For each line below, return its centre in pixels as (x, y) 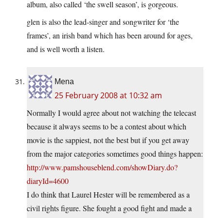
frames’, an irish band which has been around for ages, (110, 36)
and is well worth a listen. (66, 49)
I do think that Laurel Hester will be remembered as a (108, 195)
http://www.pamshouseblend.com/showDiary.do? (102, 167)
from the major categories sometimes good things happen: (115, 154)
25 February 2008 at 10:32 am (108, 96)
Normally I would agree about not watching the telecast (111, 113)
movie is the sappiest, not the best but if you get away (108, 140)
